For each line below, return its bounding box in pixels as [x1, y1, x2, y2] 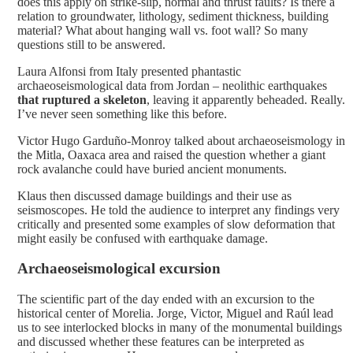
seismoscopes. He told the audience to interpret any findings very [17, 203, 340, 217]
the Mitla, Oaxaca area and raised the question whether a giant [17, 147, 325, 162]
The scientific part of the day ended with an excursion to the [17, 292, 314, 307]
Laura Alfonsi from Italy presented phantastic [17, 64, 241, 78]
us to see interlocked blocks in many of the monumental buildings [17, 321, 342, 335]
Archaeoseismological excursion [17, 260, 221, 277]
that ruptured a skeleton [17, 92, 147, 106]
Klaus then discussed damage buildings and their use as [17, 188, 292, 203]
